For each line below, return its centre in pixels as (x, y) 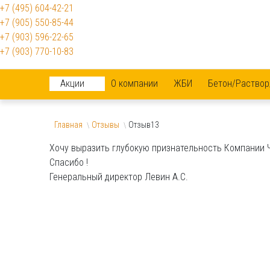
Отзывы (105, 124)
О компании (134, 83)
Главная (68, 124)
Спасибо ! (69, 162)
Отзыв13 (144, 124)
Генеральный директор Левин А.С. (119, 177)
